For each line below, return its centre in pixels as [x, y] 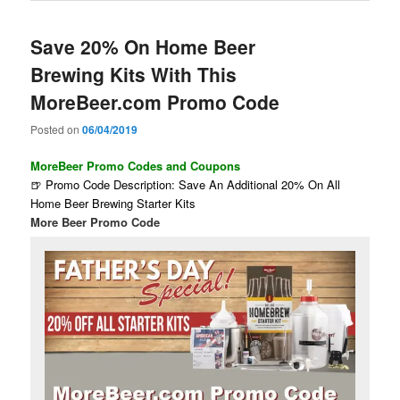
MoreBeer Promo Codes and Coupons [136, 166]
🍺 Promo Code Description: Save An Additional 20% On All [186, 185]
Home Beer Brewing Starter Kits [113, 204]
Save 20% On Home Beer [143, 46]
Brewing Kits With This [134, 74]
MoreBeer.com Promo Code [155, 101]
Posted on [57, 129]
